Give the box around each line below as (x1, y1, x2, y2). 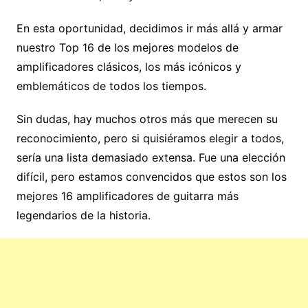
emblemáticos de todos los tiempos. (16, 78, 206, 93)
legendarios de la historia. (16, 208, 151, 222)
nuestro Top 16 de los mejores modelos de (16, 40, 239, 54)
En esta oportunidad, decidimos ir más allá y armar (16, 21, 283, 35)
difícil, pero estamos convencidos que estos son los (16, 169, 287, 184)
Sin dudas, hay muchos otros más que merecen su (16, 111, 278, 126)
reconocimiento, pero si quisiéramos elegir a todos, (16, 131, 284, 145)
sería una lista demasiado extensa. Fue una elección (16, 150, 285, 164)
